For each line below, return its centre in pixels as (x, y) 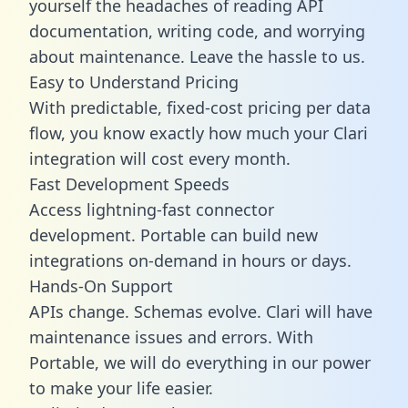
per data (336, 107)
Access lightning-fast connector (152, 209)
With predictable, (98, 107)
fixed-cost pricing (234, 107)
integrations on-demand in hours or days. (190, 260)
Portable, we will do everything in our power (200, 362)
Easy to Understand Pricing (134, 82)
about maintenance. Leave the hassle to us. (197, 56)
